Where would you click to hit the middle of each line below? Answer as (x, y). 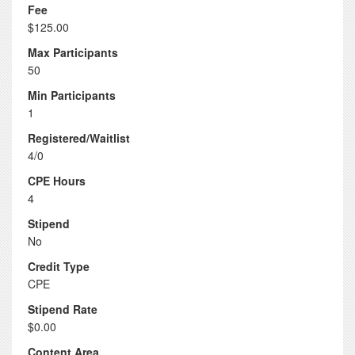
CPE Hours (57, 181)
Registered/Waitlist (79, 138)
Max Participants (73, 52)
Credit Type (59, 266)
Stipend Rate (63, 309)
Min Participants (72, 95)
